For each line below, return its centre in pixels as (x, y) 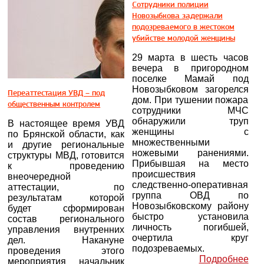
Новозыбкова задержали (177, 15)
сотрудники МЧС (190, 110)
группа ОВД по (190, 195)
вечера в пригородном (190, 68)
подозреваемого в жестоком (183, 27)
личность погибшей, (190, 227)
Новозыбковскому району (190, 206)
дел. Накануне (66, 240)
